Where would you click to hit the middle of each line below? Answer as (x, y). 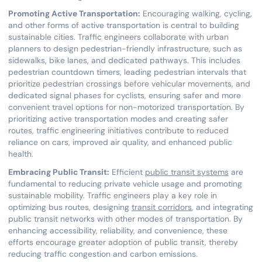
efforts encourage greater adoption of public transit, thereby (123, 242)
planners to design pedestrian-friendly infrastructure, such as (125, 49)
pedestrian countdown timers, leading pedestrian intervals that (127, 72)
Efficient (127, 172)
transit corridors (161, 207)
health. (20, 154)
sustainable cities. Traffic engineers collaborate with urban (118, 37)
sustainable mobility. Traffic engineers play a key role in (112, 195)
